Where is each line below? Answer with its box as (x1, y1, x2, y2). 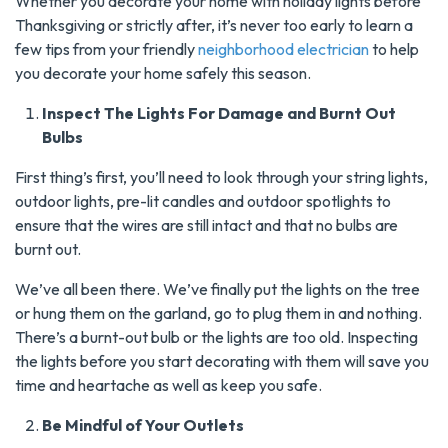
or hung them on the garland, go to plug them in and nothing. (15, 303, 422, 324)
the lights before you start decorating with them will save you (15, 351, 429, 372)
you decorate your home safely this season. (15, 63, 314, 84)
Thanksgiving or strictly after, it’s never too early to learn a (15, 15, 413, 36)
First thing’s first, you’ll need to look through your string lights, (15, 167, 428, 188)
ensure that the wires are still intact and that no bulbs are (15, 215, 398, 236)
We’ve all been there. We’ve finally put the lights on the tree (15, 279, 420, 300)
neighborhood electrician (198, 39, 369, 60)
